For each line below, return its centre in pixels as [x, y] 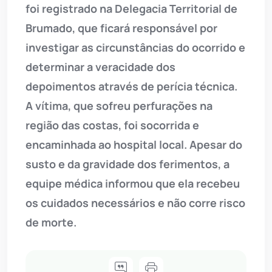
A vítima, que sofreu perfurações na [119, 105]
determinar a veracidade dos [100, 66]
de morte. [51, 222]
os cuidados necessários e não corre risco [135, 202]
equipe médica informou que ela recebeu [133, 183]
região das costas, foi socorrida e [112, 125]
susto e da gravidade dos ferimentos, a [127, 164]
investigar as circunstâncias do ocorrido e [135, 47]
